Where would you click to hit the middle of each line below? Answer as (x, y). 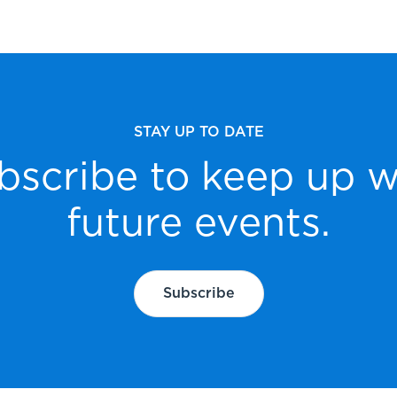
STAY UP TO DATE (198, 132)
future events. (198, 225)
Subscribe (198, 294)
